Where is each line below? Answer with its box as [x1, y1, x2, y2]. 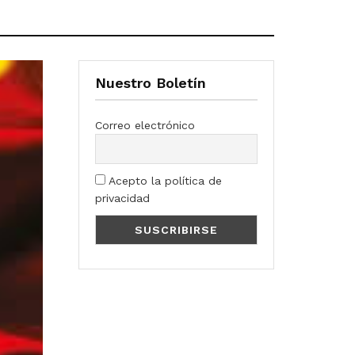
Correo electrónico [94, 119, 195, 132]
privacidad [94, 192, 150, 205]
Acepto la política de [105, 174, 222, 188]
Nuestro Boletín [94, 74, 206, 92]
